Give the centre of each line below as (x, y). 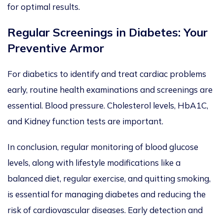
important (142, 121)
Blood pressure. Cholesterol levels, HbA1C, (127, 106)
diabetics (40, 74)
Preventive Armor (56, 48)
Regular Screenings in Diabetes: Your (108, 33)
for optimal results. (44, 7)
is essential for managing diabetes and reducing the (107, 194)
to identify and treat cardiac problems (132, 74)
